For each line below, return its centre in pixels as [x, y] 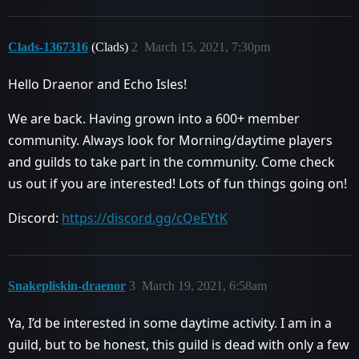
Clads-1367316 [48, 47]
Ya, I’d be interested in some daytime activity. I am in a [170, 323]
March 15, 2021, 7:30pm [207, 47]
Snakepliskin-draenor [67, 286]
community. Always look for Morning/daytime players [170, 140]
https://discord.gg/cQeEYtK [145, 218]
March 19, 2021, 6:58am [204, 286]
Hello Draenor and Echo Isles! [97, 84]
